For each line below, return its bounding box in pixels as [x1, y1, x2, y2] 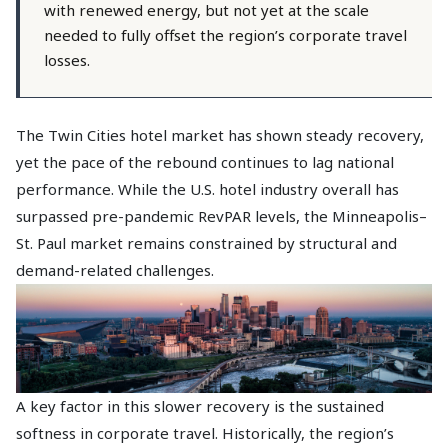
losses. [44, 50, 90, 70]
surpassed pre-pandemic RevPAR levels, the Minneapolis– [16, 206, 427, 226]
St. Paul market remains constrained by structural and [16, 233, 397, 253]
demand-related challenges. [16, 260, 214, 280]
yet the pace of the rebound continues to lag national [16, 152, 394, 172]
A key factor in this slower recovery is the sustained [16, 395, 384, 416]
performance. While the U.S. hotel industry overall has [16, 179, 399, 199]
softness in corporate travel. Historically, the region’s [16, 422, 394, 443]
